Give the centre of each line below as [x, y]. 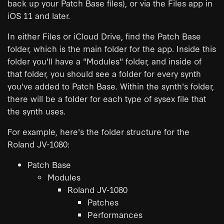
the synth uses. [36, 110]
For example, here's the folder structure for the [98, 131]
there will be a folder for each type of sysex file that [107, 98]
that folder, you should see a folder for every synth [104, 73]
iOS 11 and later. [39, 15]
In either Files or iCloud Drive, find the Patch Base [104, 35]
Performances [115, 214]
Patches [103, 201]
